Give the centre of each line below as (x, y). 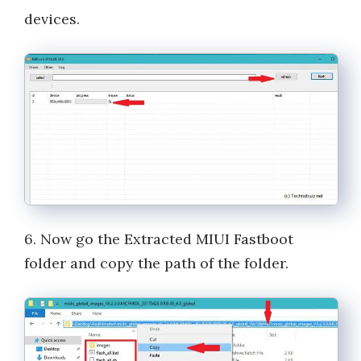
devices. (52, 19)
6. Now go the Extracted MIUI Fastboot (159, 239)
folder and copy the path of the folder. (156, 263)
